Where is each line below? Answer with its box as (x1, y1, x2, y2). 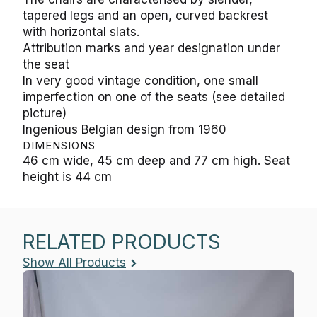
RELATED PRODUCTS (23, 230, 221, 255)
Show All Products (23, 255, 126, 270)
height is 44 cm (23, 170, 112, 185)
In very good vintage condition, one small (23, 74, 258, 88)
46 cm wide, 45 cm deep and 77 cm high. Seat (23, 154, 290, 168)
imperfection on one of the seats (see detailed (23, 90, 285, 105)
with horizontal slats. (23, 25, 139, 40)
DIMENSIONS (23, 139, 96, 153)
